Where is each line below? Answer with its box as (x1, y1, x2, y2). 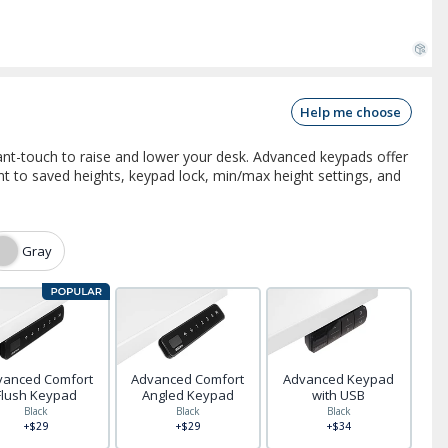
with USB (312, 386, 366, 405)
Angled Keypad (141, 386, 234, 405)
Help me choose (300, 103, 401, 122)
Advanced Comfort (131, 370, 245, 389)
